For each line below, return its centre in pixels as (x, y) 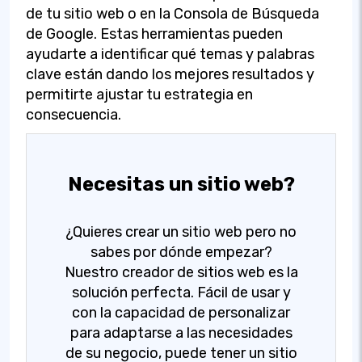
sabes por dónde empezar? (181, 252)
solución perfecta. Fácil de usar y (181, 292)
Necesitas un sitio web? (181, 184)
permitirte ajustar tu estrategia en (139, 94)
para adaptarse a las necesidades (181, 333)
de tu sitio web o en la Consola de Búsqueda (173, 13)
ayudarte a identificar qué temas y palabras (170, 54)
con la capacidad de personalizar (181, 312)
